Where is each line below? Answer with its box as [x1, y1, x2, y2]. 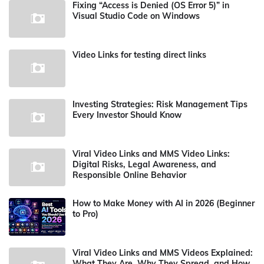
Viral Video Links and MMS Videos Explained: [72, 247, 253, 258]
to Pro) [72, 209, 98, 219]
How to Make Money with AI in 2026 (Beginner [72, 198, 255, 209]
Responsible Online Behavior [72, 170, 186, 180]
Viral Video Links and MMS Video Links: [72, 148, 230, 159]
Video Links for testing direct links [72, 49, 206, 60]
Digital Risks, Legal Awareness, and [72, 159, 216, 170]
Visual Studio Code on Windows [72, 11, 200, 21]
